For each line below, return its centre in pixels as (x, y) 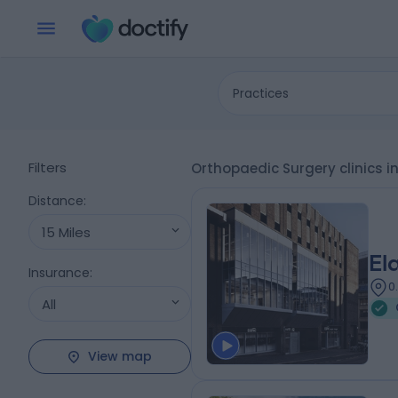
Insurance (59, 273)
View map (120, 356)
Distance (56, 201)
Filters (48, 167)
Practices (261, 93)
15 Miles (66, 232)
